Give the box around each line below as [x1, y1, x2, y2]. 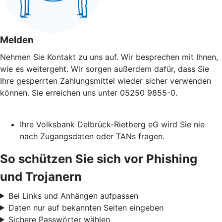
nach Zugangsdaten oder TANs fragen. [20, 131, 165, 141]
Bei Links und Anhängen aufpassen [8, 190, 138, 201]
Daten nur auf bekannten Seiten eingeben [8, 202, 164, 213]
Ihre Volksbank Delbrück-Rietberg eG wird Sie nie [20, 119, 205, 129]
